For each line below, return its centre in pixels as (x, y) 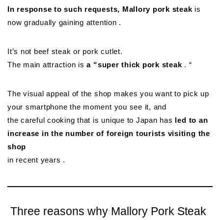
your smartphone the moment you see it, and (87, 107)
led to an (192, 120)
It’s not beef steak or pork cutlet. (65, 52)
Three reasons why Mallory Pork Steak (108, 211)
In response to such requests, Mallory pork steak (100, 9)
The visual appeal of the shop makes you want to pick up (108, 94)
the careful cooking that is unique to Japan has (91, 120)
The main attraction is (47, 65)
